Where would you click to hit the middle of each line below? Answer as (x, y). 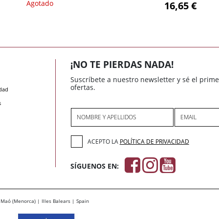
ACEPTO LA (103, 141)
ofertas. (83, 88)
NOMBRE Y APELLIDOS (107, 117)
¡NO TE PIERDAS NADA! (122, 65)
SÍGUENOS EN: (95, 166)
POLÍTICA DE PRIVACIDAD (154, 141)
